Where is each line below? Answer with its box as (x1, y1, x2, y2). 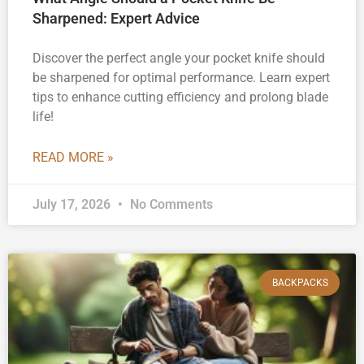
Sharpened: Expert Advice (32, 10, 200, 28)
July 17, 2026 (32, 197, 114, 213)
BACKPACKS (271, 277, 328, 289)
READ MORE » (32, 149, 114, 166)
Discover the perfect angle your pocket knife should (32, 50, 325, 67)
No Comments (127, 197, 213, 213)
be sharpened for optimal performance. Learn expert (32, 70, 330, 86)
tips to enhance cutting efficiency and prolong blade (32, 89, 328, 106)
